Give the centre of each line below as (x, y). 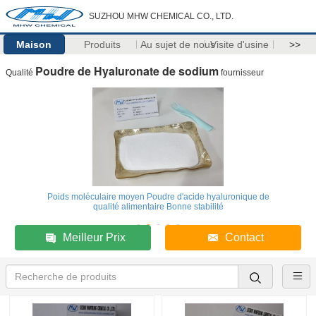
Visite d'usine (239, 44)
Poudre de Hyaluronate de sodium (127, 71)
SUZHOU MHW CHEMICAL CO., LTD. (161, 16)
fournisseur (241, 73)
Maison (34, 44)
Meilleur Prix (95, 237)
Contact (244, 237)
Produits (103, 44)
